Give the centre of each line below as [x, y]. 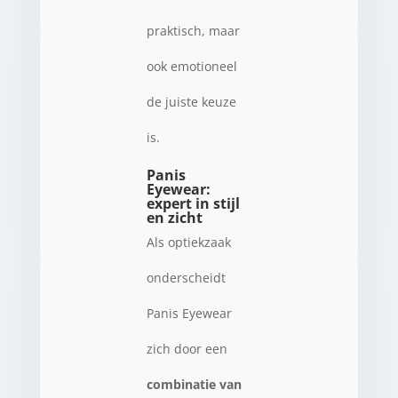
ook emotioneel [191, 66]
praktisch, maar [193, 30]
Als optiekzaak [188, 242]
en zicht [174, 217]
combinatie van [194, 384]
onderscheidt [186, 277]
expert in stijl [193, 203]
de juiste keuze [191, 101]
